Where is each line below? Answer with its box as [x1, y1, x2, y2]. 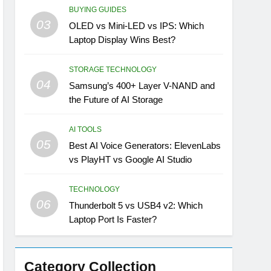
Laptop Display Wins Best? [69, 34, 176, 45]
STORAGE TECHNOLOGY [69, 65, 157, 74]
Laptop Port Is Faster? [69, 214, 157, 225]
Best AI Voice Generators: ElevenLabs [69, 140, 221, 151]
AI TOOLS [69, 125, 102, 134]
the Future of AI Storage [69, 94, 163, 105]
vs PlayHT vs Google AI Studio [69, 154, 192, 165]
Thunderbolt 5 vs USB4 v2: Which [69, 200, 203, 211]
